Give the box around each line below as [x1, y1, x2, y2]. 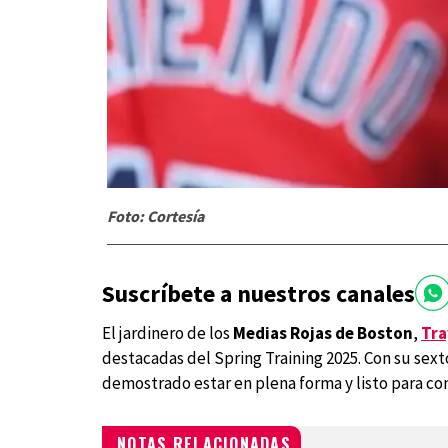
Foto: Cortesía [107, 206, 204, 227]
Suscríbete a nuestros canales [102, 277, 415, 309]
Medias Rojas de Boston [233, 322, 413, 345]
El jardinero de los [102, 322, 233, 345]
